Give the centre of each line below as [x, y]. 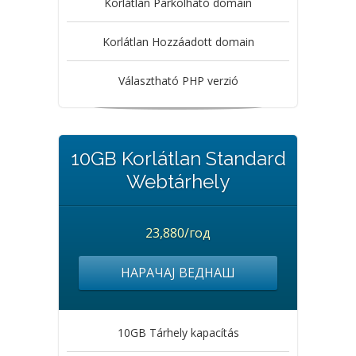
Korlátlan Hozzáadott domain [178, 42]
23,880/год [178, 233]
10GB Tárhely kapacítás [178, 333]
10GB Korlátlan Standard [178, 159]
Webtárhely [178, 182]
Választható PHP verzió [178, 81]
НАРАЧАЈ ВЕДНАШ [178, 273]
